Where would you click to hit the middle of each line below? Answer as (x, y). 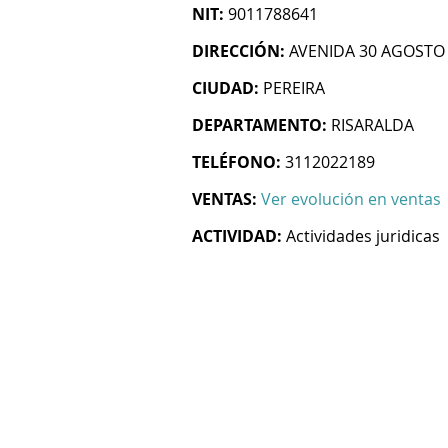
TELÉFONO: (236, 162)
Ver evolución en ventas (351, 199)
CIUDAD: (225, 88)
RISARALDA (372, 125)
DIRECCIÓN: (238, 51)
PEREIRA (294, 88)
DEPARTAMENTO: (259, 125)
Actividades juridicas (363, 236)
